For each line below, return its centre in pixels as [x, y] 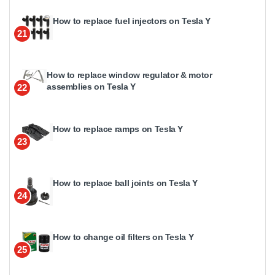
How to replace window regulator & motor [130, 75]
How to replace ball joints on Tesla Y [126, 183]
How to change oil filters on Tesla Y [123, 237]
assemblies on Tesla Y [91, 86]
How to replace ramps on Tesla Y [118, 129]
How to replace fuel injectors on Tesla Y [132, 21]
